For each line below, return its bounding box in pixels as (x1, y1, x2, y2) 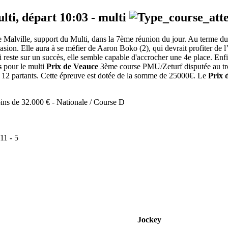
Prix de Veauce (46, 62, 98, 71)
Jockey (137, 215, 161, 224)
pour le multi (2, 62, 46, 71)
